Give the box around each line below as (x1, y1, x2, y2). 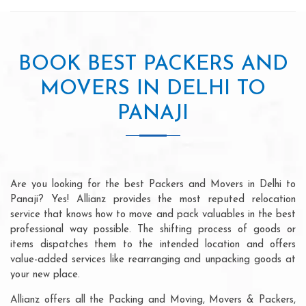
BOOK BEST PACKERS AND (18, 53, 288, 75)
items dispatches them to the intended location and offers (10, 239, 296, 250)
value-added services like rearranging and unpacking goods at (10, 254, 296, 265)
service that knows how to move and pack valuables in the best (10, 209, 296, 220)
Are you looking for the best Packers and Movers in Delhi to (10, 179, 296, 190)
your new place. (10, 269, 80, 280)
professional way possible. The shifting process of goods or (10, 224, 296, 235)
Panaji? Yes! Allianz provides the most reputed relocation (10, 194, 296, 205)
